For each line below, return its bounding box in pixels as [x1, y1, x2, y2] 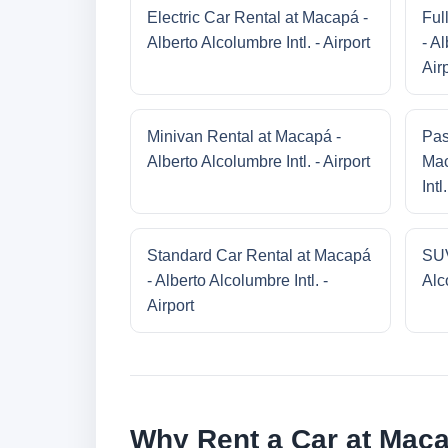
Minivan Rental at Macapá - [147, 128, 341, 146]
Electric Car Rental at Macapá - [147, 9, 368, 27]
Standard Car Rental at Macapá [147, 247, 371, 265]
